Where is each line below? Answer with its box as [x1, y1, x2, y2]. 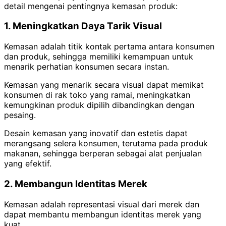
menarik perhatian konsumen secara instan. [4, 62, 169, 72]
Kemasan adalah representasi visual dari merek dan [4, 199, 199, 209]
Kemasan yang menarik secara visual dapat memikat [4, 80, 204, 90]
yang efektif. [4, 158, 51, 169]
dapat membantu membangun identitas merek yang [4, 209, 201, 219]
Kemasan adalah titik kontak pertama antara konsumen [4, 41, 214, 52]
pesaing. [4, 110, 36, 121]
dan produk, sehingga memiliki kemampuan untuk [4, 51, 193, 62]
